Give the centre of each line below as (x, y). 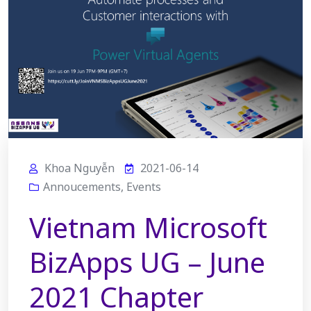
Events (144, 186)
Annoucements (82, 186)
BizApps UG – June (147, 262)
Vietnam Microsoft (148, 227)
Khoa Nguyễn (79, 168)
